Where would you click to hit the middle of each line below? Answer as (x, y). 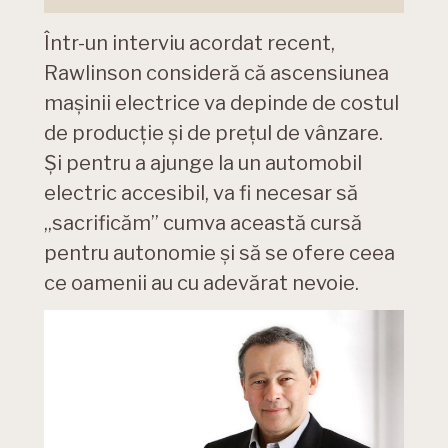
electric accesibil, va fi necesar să (201, 193)
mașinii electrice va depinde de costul (221, 103)
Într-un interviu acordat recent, (189, 43)
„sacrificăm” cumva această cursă (203, 223)
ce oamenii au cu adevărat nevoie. (201, 283)
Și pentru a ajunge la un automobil (203, 163)
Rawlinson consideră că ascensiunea (216, 73)
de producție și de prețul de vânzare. (213, 133)
